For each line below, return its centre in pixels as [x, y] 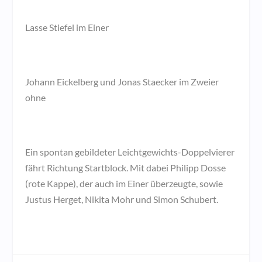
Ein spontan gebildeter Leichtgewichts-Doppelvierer [130, 152]
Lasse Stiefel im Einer [67, 27]
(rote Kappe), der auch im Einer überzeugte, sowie [124, 184]
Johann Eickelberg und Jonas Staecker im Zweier [122, 82]
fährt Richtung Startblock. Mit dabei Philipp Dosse [125, 168]
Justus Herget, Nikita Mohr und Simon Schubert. [121, 199]
